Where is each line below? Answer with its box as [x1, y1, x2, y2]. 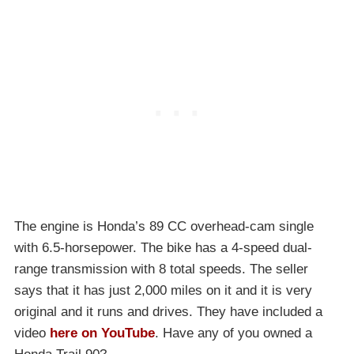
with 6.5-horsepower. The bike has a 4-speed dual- [14, 239, 312, 255]
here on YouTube [50, 325, 155, 341]
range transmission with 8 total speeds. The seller [14, 261, 308, 277]
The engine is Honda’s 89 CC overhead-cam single [14, 218, 314, 234]
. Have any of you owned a [155, 325, 312, 341]
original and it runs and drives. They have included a [14, 303, 322, 319]
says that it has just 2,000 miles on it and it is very [14, 282, 312, 298]
